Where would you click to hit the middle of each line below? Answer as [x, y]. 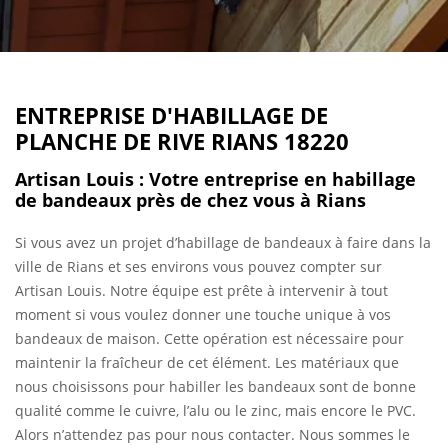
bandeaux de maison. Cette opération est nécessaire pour [209, 338]
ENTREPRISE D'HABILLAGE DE [171, 115]
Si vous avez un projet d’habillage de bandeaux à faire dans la [223, 242]
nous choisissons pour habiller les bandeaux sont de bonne [215, 386]
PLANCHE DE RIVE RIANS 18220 [182, 141]
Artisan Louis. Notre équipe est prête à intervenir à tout [201, 290]
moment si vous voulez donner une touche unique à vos [203, 314]
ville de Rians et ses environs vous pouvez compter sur [198, 266]
